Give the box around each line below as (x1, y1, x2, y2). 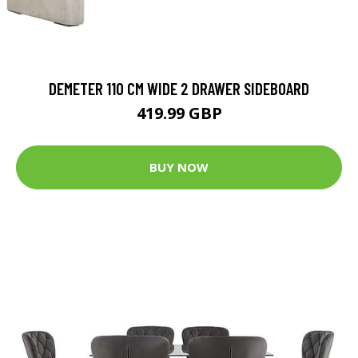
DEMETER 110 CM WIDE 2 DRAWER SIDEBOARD (49, 78, 309, 98)
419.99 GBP (136, 101, 222, 124)
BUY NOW (149, 159, 209, 176)
